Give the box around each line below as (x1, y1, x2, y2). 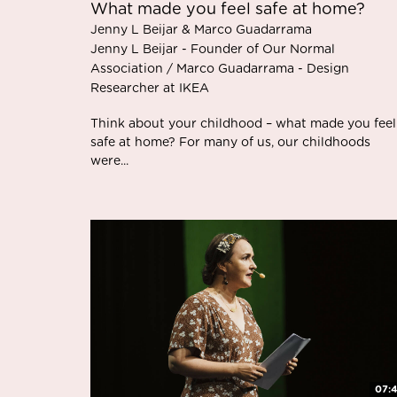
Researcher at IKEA (90, 82, 209, 95)
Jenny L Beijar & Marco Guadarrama (90, 23, 312, 36)
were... (90, 154, 128, 167)
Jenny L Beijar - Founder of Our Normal (90, 43, 335, 56)
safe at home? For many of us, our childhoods (90, 136, 370, 149)
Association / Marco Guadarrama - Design (90, 62, 349, 75)
